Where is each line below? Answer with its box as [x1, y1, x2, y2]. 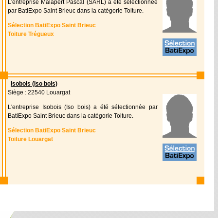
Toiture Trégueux [8, 31, 54, 37]
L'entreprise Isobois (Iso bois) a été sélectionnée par [8, 104, 158, 110]
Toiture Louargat [8, 136, 53, 143]
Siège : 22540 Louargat [8, 89, 70, 96]
